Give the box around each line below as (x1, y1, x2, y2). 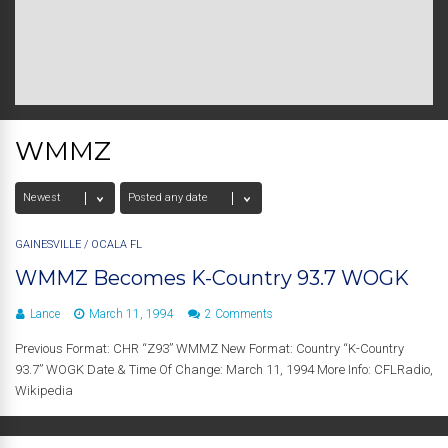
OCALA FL (91, 238, 142, 251)
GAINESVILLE (15, 238, 81, 251)
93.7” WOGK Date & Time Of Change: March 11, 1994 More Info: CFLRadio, (15, 362, 433, 377)
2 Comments (205, 307, 273, 321)
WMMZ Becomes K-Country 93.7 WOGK (15, 266, 409, 290)
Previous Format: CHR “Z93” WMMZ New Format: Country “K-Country (15, 341, 404, 356)
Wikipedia (15, 383, 73, 398)
